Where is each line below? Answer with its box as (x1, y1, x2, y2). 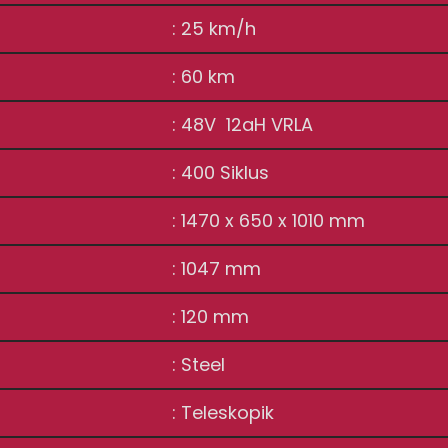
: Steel (172, 352, 231, 377)
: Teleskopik (172, 400, 280, 425)
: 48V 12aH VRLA (172, 112, 314, 137)
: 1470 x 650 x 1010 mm (172, 208, 366, 233)
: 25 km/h (172, 16, 262, 41)
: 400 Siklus (172, 160, 270, 185)
